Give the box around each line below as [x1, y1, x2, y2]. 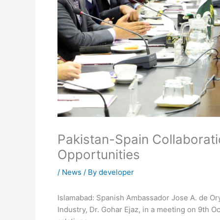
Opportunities [57, 147, 140, 162]
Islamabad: [57, 193, 94, 202]
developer [99, 167, 134, 177]
